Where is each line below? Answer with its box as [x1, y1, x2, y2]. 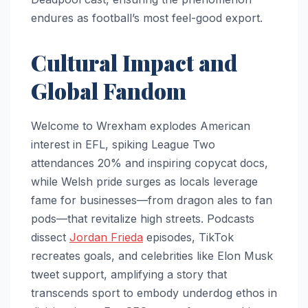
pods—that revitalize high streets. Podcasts [31, 211, 254, 225]
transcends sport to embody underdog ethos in [31, 285, 277, 300]
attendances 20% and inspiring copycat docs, [31, 155, 268, 170]
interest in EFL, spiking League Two [31, 137, 215, 151]
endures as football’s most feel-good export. [31, 10, 263, 25]
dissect [31, 230, 69, 244]
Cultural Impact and [31, 47, 237, 77]
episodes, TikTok [143, 230, 234, 244]
